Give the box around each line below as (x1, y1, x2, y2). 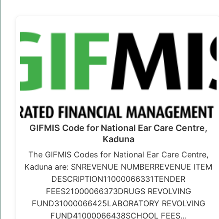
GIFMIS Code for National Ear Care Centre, (29, 123, 208, 133)
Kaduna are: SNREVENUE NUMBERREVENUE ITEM (24, 162, 213, 172)
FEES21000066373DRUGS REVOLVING (45, 186, 191, 197)
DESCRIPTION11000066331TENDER (51, 174, 186, 184)
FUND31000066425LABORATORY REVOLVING (31, 198, 205, 209)
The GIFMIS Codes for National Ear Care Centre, (28, 150, 209, 160)
